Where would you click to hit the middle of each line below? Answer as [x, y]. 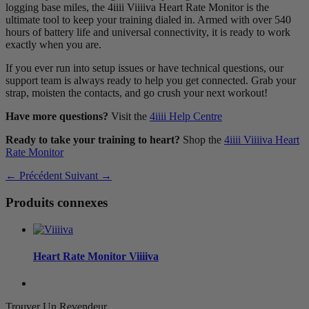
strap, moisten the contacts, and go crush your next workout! [137, 93]
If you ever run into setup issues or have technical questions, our [144, 68]
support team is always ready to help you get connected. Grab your [151, 81]
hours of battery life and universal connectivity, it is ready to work [148, 32]
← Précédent [35, 176]
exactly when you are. [53, 45]
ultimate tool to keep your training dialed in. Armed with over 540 [148, 20]
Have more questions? [57, 117]
